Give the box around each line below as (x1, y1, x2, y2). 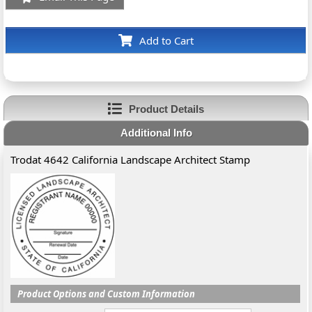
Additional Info (120, 127, 192, 139)
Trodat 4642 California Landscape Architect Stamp (10, 153, 251, 166)
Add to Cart (139, 33, 194, 47)
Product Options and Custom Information (17, 288, 196, 300)
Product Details (128, 102, 204, 115)
